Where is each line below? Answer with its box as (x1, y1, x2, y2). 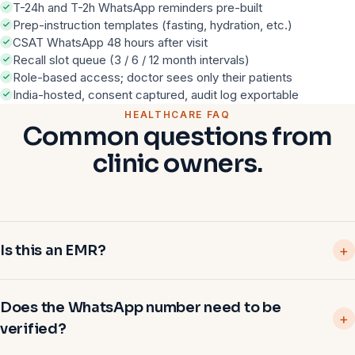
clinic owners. (93, 147, 262, 179)
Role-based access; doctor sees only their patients (13, 70, 292, 85)
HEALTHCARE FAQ (124, 109, 231, 120)
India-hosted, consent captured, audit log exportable (13, 87, 299, 102)
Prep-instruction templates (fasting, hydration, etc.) (13, 17, 292, 32)
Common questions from (22, 120, 333, 152)
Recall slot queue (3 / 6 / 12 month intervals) (13, 52, 250, 67)
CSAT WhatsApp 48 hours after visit (13, 35, 208, 50)
